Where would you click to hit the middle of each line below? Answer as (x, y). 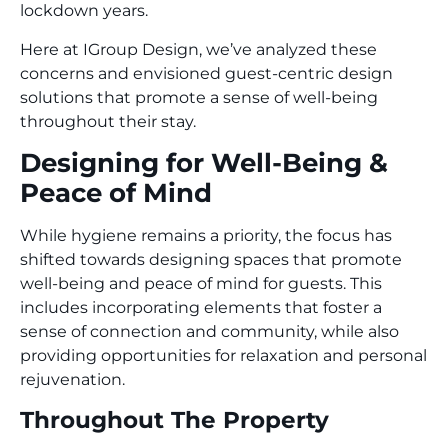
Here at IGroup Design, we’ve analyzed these (198, 49)
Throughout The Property (174, 419)
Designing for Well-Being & (204, 163)
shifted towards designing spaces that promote (211, 260)
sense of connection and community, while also (209, 332)
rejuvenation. (72, 380)
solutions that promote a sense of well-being (199, 97)
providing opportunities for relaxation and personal (223, 356)
